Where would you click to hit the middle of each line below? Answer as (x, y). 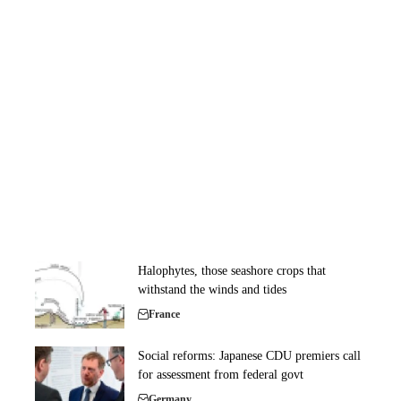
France (164, 315)
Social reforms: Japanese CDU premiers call (249, 356)
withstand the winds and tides (212, 290)
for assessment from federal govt (221, 375)
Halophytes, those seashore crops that (232, 271)
